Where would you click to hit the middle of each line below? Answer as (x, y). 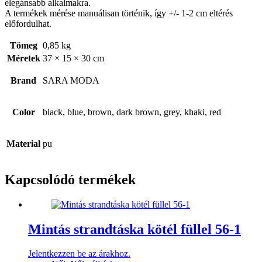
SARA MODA (71, 80)
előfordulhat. (28, 23)
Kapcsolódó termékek (70, 179)
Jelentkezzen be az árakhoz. (79, 254)
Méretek (23, 58)
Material (23, 143)
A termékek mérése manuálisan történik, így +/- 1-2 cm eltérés (119, 13)
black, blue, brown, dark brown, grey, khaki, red (132, 112)
